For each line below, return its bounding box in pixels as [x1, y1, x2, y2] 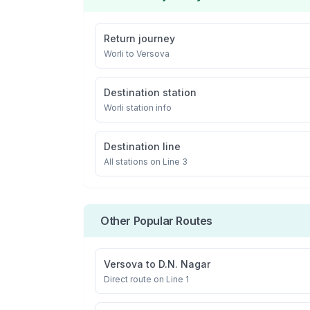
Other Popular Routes [100, 214, 212, 228]
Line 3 [163, 156, 188, 167]
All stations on [104, 156, 163, 167]
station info [124, 102, 172, 113]
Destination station [104, 86, 197, 98]
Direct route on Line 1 [104, 274, 189, 284]
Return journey [104, 33, 175, 44]
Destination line [104, 140, 181, 152]
